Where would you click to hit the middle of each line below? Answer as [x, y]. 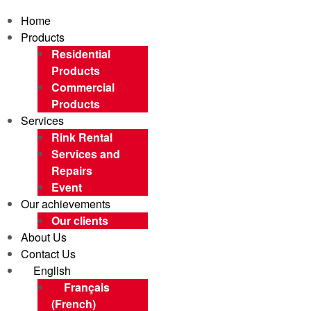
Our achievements [66, 204]
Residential [81, 54]
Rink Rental [82, 137]
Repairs [72, 170]
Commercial [83, 87]
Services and [86, 154]
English [52, 270]
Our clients [80, 220]
